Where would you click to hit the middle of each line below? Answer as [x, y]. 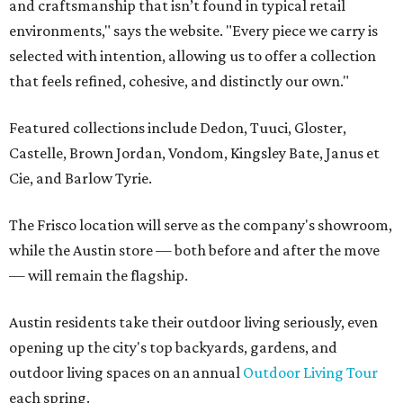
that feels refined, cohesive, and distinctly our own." [179, 81]
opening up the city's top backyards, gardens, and [173, 348]
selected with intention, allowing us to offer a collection [193, 56]
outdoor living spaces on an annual [126, 373]
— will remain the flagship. [99, 276]
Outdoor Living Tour [310, 373]
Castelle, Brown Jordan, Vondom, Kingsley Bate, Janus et [194, 153]
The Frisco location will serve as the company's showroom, [201, 225]
